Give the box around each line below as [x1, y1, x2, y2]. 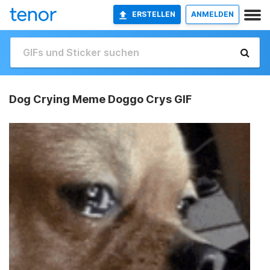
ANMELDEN [191, 10, 234, 19]
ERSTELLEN [132, 10, 175, 19]
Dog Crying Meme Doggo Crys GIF [9, 93, 192, 105]
